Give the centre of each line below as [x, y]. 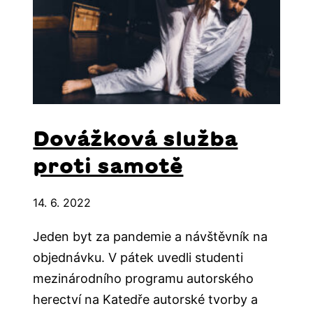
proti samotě [108, 166]
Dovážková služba [136, 139]
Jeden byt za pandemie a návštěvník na [151, 237]
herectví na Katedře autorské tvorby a [146, 300]
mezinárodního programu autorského [144, 279]
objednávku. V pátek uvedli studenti [138, 258]
